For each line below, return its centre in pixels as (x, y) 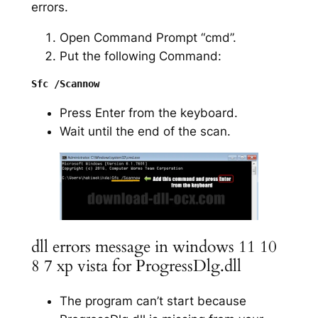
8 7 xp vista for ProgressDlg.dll (136, 265)
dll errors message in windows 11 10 (154, 246)
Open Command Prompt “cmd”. (148, 37)
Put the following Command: (140, 56)
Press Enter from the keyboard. (148, 113)
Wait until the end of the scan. (145, 132)
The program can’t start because (153, 301)
